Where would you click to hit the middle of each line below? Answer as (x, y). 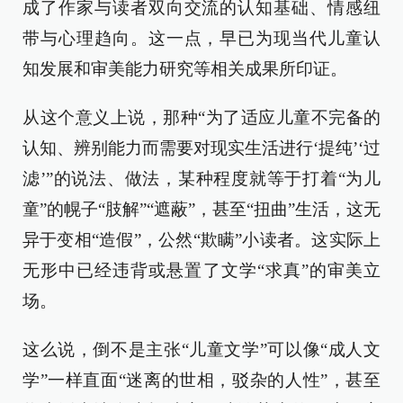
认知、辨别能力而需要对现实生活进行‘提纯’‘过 (201, 148)
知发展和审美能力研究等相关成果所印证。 (185, 69)
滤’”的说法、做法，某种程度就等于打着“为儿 (201, 179)
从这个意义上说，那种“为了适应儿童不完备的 (201, 118)
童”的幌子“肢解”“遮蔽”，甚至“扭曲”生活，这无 (201, 210)
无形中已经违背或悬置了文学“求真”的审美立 (201, 271)
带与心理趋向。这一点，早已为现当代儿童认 (201, 39)
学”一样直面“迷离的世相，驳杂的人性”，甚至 (201, 381)
